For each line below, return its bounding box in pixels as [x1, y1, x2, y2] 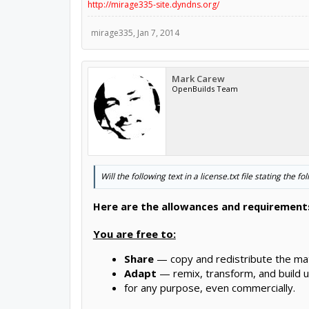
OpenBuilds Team [171, 83, 238, 94]
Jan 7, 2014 [137, 26, 179, 39]
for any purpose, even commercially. [123, 280, 295, 295]
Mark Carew [171, 72, 225, 85]
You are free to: [92, 226, 176, 241]
